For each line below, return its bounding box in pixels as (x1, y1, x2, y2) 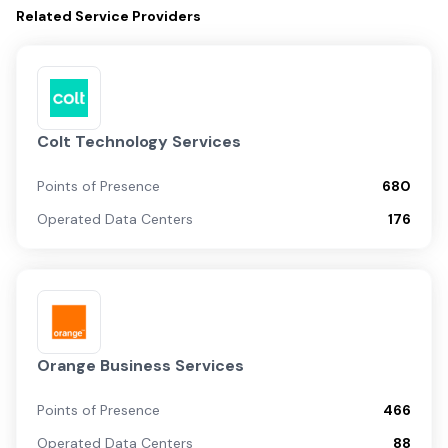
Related (16, 7, 75, 25)
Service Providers (75, 7, 201, 25)
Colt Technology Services (37, 131, 241, 152)
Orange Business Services (37, 355, 244, 376)
